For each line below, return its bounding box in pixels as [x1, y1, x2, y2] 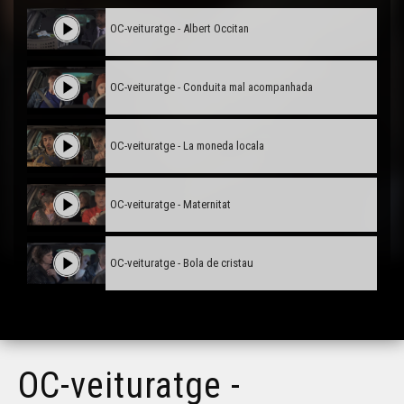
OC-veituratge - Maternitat [110, 197, 232, 212]
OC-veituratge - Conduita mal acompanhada [110, 80, 314, 95]
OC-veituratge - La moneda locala [110, 139, 265, 153]
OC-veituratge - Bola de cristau [110, 256, 254, 271]
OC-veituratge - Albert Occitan [110, 22, 250, 36]
